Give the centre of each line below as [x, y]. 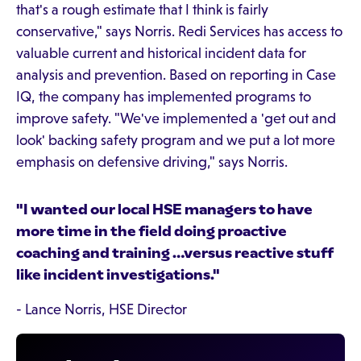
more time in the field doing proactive [151, 231]
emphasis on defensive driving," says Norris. [155, 162]
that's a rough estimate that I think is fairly [142, 10]
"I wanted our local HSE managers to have [164, 210]
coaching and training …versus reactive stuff [175, 253]
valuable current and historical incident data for [161, 53]
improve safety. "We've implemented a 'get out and [176, 118]
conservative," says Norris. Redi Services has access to [179, 31]
